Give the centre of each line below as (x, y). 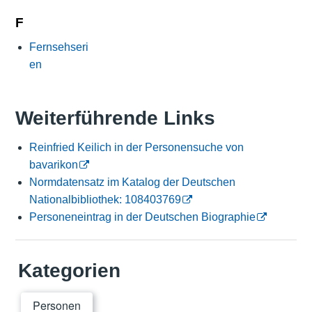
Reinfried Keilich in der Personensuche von (136, 148)
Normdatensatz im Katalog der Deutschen (132, 182)
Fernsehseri (58, 47)
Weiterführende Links (115, 118)
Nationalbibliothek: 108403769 (105, 200)
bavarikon (53, 165)
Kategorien (69, 271)
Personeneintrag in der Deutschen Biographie (142, 217)
